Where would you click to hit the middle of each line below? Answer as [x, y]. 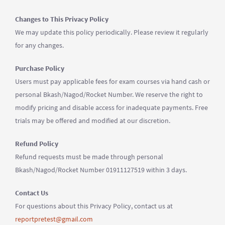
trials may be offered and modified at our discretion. [93, 121]
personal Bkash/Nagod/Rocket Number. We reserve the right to [109, 94]
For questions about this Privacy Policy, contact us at [94, 206]
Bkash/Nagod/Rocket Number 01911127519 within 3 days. [101, 170]
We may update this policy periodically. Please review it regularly [112, 32]
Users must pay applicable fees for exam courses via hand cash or [113, 81]
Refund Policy [37, 144]
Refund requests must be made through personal [89, 157]
